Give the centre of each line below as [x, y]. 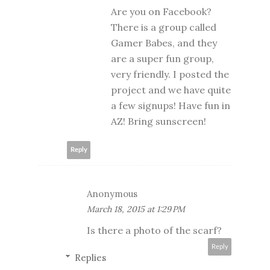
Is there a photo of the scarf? [154, 230]
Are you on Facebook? [161, 11]
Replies [90, 257]
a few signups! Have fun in [171, 105]
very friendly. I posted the [170, 74]
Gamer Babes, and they [164, 42]
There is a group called [164, 27]
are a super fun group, [162, 58]
